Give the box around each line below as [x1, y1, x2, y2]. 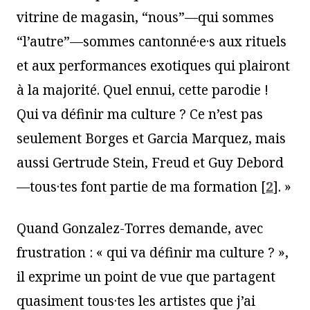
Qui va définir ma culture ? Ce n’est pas [17, 104, 263, 123]
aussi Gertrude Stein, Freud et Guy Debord [17, 153, 284, 172]
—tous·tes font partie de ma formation [17, 177, 257, 196]
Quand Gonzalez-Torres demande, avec [17, 219, 263, 237]
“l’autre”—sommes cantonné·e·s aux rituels [17, 32, 286, 51]
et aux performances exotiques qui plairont [17, 56, 290, 75]
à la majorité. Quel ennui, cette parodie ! [17, 80, 268, 99]
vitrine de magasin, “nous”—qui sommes [17, 8, 274, 26]
